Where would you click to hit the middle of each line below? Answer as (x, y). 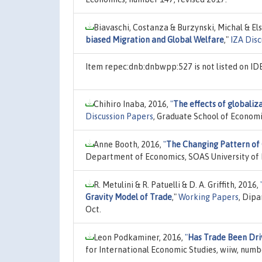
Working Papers (208, 197)
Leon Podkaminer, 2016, (139, 237)
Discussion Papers (119, 116)
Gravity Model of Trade (129, 197)
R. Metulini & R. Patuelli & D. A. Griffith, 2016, (177, 185)
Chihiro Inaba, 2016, (132, 104)
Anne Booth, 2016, (128, 144)
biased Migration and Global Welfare (155, 39)
